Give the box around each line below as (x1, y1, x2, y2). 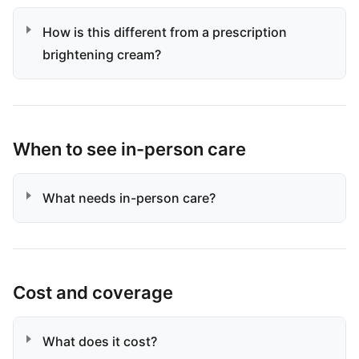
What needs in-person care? (42, 190, 216, 206)
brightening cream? (42, 46, 161, 63)
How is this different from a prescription (42, 24, 287, 40)
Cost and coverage (13, 282, 173, 303)
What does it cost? (42, 333, 157, 349)
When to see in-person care (13, 139, 246, 159)
